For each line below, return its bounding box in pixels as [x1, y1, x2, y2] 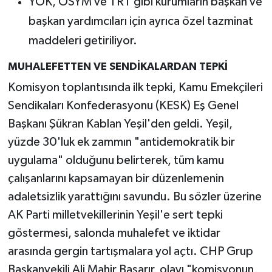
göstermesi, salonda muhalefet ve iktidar [7, 227, 220, 240]
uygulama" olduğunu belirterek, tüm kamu [7, 154, 224, 167]
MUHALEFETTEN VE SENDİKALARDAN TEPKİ [7, 61, 228, 72]
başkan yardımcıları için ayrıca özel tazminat [28, 15, 253, 27]
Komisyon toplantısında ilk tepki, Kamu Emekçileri [7, 81, 263, 94]
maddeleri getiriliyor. [28, 34, 137, 47]
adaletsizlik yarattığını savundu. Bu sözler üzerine [7, 191, 262, 203]
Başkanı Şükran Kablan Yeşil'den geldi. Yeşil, [7, 118, 233, 131]
